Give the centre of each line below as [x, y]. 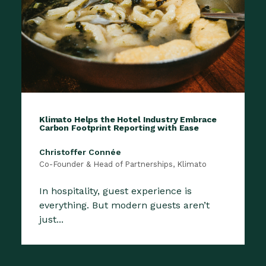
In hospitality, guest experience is [115, 191]
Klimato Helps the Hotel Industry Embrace [128, 119]
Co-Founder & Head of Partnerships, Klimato [123, 164]
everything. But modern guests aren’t [124, 205]
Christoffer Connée [80, 152]
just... [51, 219]
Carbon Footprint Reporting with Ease [119, 127]
